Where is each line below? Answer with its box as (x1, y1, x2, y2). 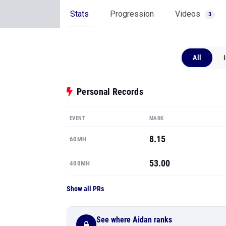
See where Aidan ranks (96, 214, 172, 224)
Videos (175, 9, 202, 19)
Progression (110, 9, 154, 19)
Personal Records (77, 86, 143, 97)
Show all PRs (67, 185, 104, 193)
